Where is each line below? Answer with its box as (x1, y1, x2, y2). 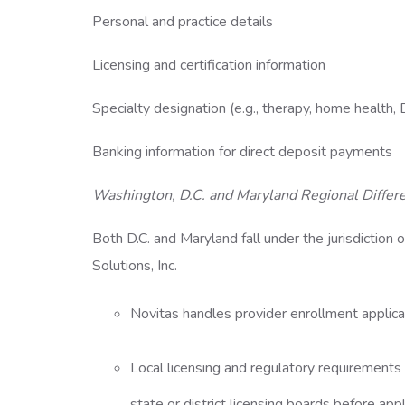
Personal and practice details (92, 12, 277, 32)
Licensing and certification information (92, 55, 329, 75)
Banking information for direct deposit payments (92, 142, 396, 162)
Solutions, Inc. (92, 256, 181, 276)
